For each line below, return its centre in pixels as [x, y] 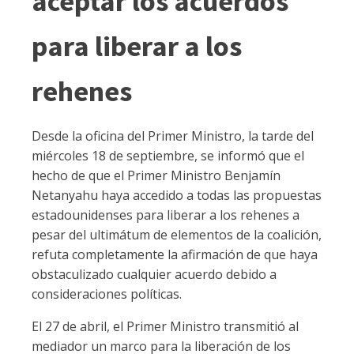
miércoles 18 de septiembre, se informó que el [168, 156]
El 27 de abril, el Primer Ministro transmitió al [165, 326]
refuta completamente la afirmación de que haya [175, 254]
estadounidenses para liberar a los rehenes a [166, 215]
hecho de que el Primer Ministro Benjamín [156, 175]
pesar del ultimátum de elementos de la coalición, [177, 235]
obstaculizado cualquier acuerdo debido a [154, 274]
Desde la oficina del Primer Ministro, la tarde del [173, 136]
